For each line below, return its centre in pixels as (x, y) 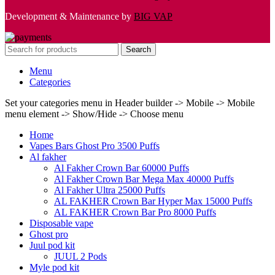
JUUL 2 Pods (80, 257)
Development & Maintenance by (69, 17)
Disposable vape (61, 223)
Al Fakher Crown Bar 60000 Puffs (122, 168)
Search (138, 50)
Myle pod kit (54, 268)
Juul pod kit (52, 246)
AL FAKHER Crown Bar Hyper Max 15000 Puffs (153, 201)
